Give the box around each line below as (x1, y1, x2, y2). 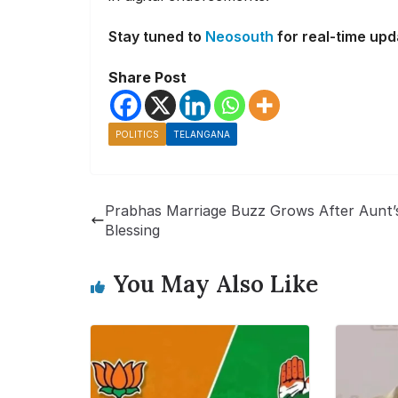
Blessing (105, 221, 160, 240)
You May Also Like (114, 269, 318, 299)
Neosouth (205, 28, 274, 46)
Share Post (108, 68, 187, 87)
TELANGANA (173, 129, 230, 140)
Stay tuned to (108, 28, 205, 46)
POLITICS (115, 129, 159, 140)
